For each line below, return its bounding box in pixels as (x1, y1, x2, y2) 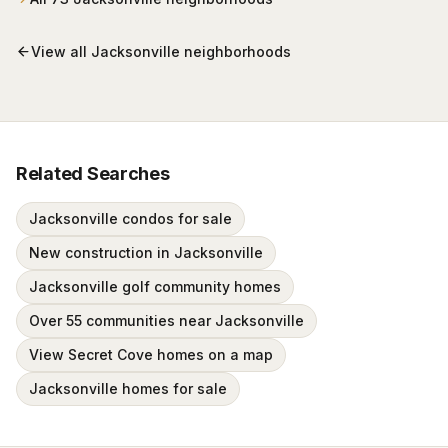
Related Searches (16, 163, 170, 184)
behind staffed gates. (37, 9, 177, 26)
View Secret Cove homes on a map (29, 346, 273, 363)
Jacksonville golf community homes (29, 278, 281, 295)
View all (31, 42, 91, 60)
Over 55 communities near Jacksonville (29, 312, 304, 329)
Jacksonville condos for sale (29, 210, 232, 227)
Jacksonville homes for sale (29, 380, 227, 397)
